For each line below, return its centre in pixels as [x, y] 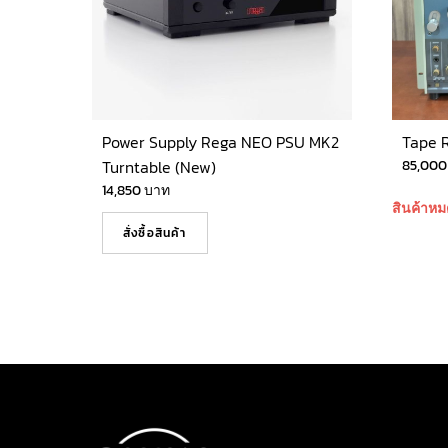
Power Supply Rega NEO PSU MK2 [220, 141]
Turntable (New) [159, 166]
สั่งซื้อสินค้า [155, 232]
